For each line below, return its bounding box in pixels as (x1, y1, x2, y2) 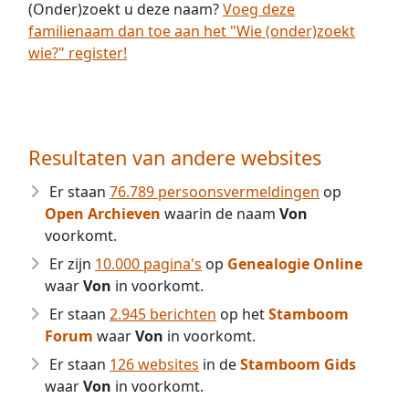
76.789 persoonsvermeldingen (110, 182, 320, 202)
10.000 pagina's (95, 254, 202, 274)
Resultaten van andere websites (28, 144, 321, 171)
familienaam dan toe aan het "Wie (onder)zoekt (28, 21, 355, 41)
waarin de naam (161, 204, 279, 224)
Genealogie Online (227, 254, 362, 274)
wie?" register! (28, 43, 127, 63)
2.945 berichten (110, 304, 216, 324)
